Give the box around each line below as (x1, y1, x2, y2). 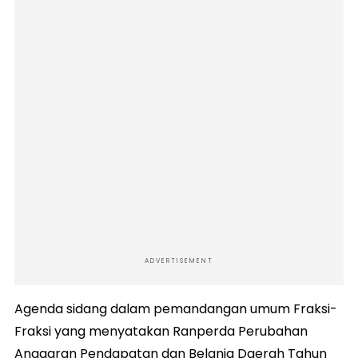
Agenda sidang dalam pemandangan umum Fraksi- (14, 300, 337, 319)
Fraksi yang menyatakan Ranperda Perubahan (14, 322, 308, 341)
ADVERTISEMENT (145, 257, 213, 266)
